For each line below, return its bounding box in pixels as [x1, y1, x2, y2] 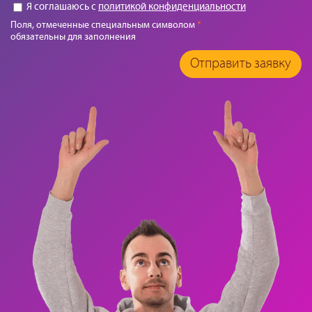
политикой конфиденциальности [98, 1, 246, 13]
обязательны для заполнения [10, 31, 136, 42]
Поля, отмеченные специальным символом [10, 19, 197, 31]
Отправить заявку [190, 56, 291, 71]
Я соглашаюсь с [24, 1, 98, 13]
